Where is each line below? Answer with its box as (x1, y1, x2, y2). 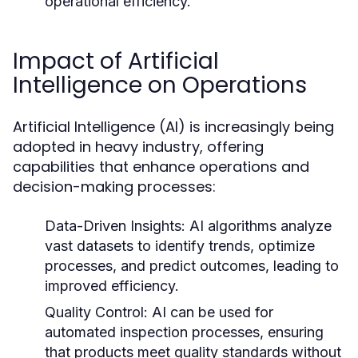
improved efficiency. (45, 277, 179, 294)
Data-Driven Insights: (45, 217, 185, 234)
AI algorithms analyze (185, 217, 332, 234)
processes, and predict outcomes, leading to (45, 257, 339, 274)
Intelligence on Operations (13, 70, 307, 101)
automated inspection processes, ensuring (45, 324, 324, 340)
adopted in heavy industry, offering (13, 137, 264, 157)
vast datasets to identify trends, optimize (45, 237, 315, 254)
